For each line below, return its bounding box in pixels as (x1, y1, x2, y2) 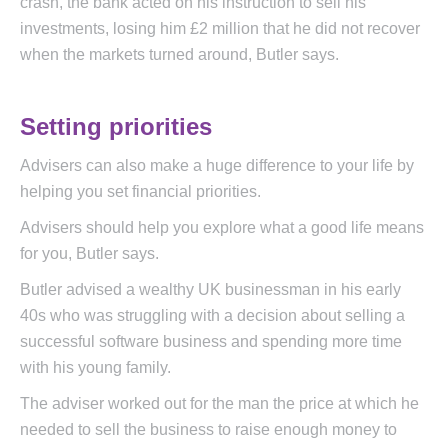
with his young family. (20, 359, 171, 377)
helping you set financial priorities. (20, 183, 261, 201)
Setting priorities (20, 113, 212, 141)
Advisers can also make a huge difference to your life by (20, 157, 414, 175)
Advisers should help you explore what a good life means (20, 219, 424, 237)
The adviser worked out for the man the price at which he (20, 395, 419, 413)
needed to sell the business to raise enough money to (20, 421, 397, 439)
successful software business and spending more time (20, 333, 402, 351)
